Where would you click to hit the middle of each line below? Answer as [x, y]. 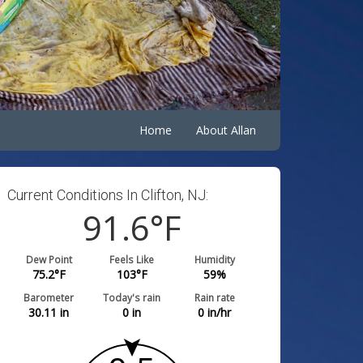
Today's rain [132, 297]
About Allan [226, 130]
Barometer [49, 297]
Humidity [214, 259]
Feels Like [132, 259]
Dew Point [49, 259]
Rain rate [214, 297]
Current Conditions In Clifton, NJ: [108, 195]
